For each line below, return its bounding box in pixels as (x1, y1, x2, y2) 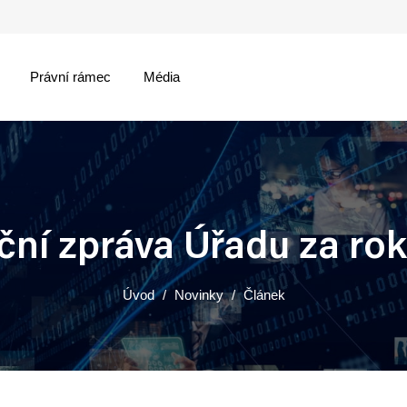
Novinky (174, 287, 223, 303)
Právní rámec (30, 69, 112, 84)
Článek (243, 287, 285, 303)
